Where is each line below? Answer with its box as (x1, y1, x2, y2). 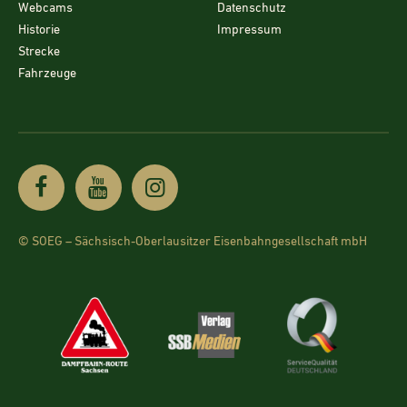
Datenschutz (217, 2, 286, 15)
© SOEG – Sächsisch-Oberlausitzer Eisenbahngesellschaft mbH (18, 235, 367, 249)
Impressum (217, 24, 282, 37)
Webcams (18, 2, 73, 15)
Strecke (18, 45, 60, 59)
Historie (18, 24, 60, 37)
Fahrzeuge (18, 67, 76, 81)
